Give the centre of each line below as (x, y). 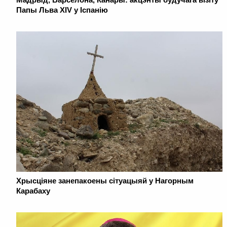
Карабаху (33, 191)
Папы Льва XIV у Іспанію (62, 10)
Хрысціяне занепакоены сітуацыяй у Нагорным (105, 180)
